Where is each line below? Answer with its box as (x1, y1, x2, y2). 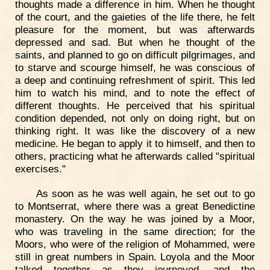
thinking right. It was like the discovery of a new (15, 124, 255, 137)
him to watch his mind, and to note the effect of (15, 86, 255, 99)
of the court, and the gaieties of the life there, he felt (15, 10, 255, 23)
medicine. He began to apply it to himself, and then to (15, 137, 255, 149)
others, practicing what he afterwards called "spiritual (15, 149, 255, 162)
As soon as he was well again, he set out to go (36, 187, 255, 200)
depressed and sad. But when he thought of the (15, 36, 255, 48)
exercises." (15, 162, 66, 175)
